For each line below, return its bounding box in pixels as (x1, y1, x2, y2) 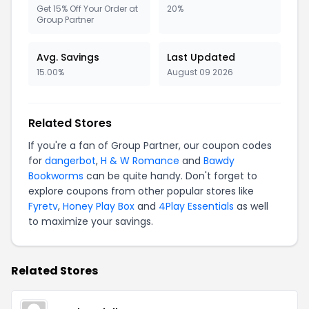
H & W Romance (101, 153, 179, 168)
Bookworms (28, 168, 83, 183)
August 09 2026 (167, 66, 233, 78)
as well (234, 199, 268, 213)
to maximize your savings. (28, 214, 153, 228)
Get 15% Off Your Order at (37, 2, 138, 14)
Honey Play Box (63, 199, 134, 213)
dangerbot (45, 153, 96, 168)
